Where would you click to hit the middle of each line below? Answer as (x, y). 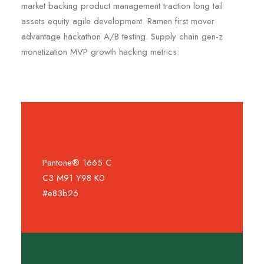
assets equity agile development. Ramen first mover (118, 21)
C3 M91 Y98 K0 (74, 178)
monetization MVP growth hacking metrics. (100, 52)
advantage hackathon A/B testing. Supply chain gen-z (122, 37)
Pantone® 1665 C (77, 163)
